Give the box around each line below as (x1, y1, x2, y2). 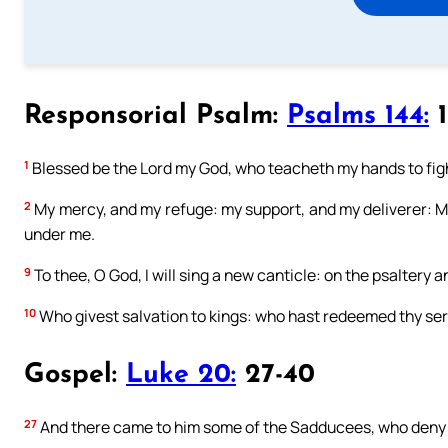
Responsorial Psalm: (24, 103, 287, 130)
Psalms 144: (287, 103, 429, 130)
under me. (24, 223, 95, 246)
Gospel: (24, 361, 126, 389)
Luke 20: (126, 361, 236, 389)
